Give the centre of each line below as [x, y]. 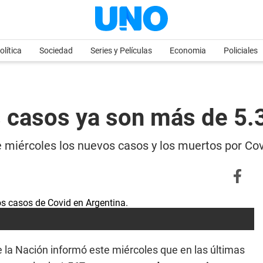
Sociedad [56, 50]
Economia [188, 50]
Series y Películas [121, 50]
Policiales [241, 50]
